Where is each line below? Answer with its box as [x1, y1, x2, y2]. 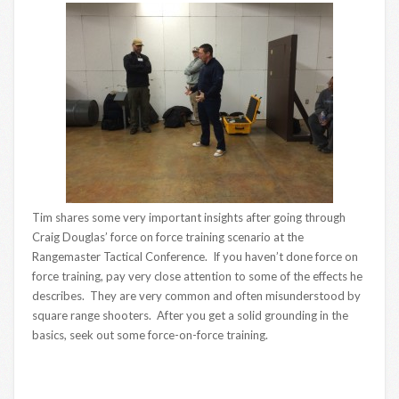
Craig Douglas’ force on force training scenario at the [32, 230, 304, 245]
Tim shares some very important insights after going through [32, 210, 346, 225]
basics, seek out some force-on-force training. [32, 328, 268, 343]
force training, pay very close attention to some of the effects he [32, 269, 362, 284]
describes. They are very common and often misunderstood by [32, 289, 361, 304]
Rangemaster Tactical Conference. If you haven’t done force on [32, 249, 358, 265]
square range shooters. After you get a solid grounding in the [32, 308, 348, 323]
